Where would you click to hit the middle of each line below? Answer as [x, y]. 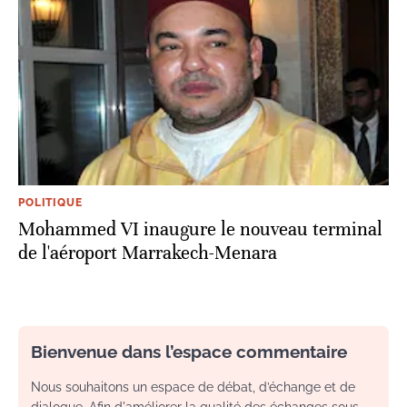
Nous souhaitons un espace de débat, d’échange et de [193, 387]
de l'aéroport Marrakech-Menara [148, 253]
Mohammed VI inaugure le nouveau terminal [200, 230]
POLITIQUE [50, 203]
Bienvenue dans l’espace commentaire [189, 352]
